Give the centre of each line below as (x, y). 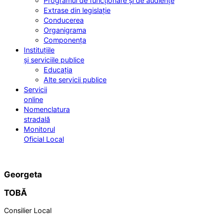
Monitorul (39, 129)
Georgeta (23, 175)
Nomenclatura (47, 110)
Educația (58, 70)
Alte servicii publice (75, 80)
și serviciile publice (54, 60)
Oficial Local (44, 139)
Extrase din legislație (77, 10)
